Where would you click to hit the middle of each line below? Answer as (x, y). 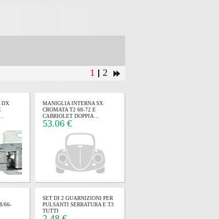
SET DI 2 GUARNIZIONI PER (78, 198)
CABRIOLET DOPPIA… (71, 116)
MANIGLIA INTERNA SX (73, 103)
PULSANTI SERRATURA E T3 (78, 204)
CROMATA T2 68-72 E (69, 109)
